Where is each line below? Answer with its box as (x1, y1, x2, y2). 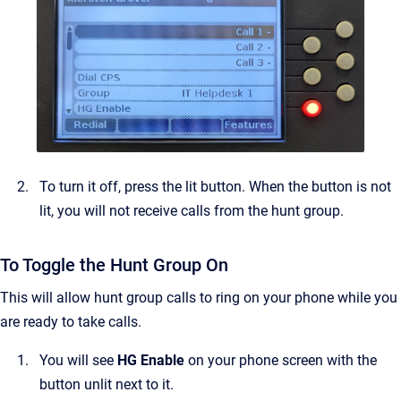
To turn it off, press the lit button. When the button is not (39, 177, 391, 195)
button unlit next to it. (39, 375, 174, 393)
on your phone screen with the (188, 351, 377, 369)
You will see (39, 351, 117, 369)
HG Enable (117, 351, 188, 369)
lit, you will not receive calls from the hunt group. (39, 201, 344, 219)
